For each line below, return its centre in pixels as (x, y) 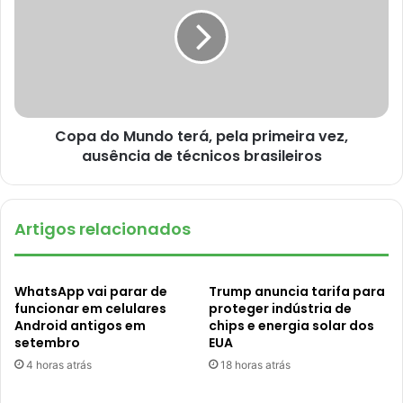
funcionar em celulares (90, 309)
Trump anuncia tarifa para (297, 292)
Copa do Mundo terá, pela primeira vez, (201, 137)
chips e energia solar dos (291, 326)
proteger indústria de (280, 309)
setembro (47, 343)
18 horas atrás (255, 365)
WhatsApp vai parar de (91, 292)
